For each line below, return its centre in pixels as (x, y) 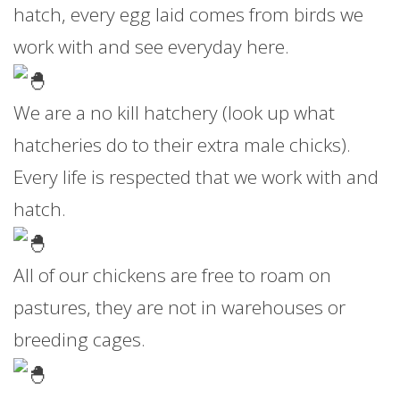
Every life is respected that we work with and (196, 177)
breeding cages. (79, 340)
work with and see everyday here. (151, 46)
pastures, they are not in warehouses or (179, 308)
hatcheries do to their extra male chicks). (182, 145)
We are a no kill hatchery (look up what (174, 112)
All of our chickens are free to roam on (172, 275)
